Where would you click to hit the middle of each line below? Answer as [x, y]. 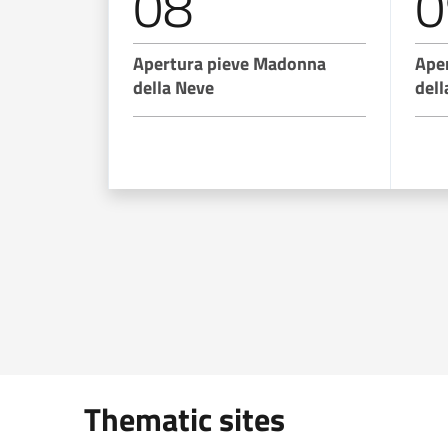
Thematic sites [184, 418]
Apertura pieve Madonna [229, 63]
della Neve [173, 87]
